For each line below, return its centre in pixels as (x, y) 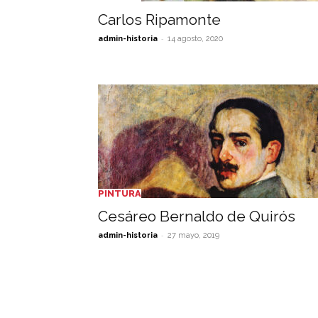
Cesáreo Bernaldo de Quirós (197, 216)
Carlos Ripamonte (159, 20)
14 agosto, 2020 (195, 39)
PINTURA (120, 193)
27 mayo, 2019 (193, 235)
